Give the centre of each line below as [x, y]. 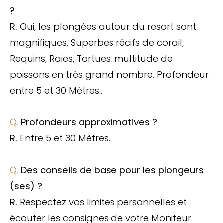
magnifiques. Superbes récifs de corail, [97, 42]
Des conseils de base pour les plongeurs [112, 170]
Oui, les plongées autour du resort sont [108, 26]
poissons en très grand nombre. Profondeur [109, 74]
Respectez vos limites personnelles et [103, 202]
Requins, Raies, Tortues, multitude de [91, 58]
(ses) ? [26, 186]
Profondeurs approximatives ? [89, 122]
